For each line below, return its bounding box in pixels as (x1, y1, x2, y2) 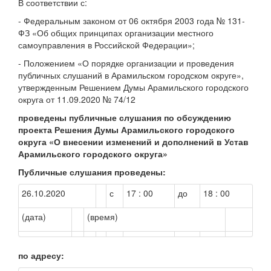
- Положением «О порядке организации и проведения (18, 56, 234, 69)
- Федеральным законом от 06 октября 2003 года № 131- (18, 14, 245, 27)
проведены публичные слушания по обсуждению (18, 111, 231, 123)
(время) (87, 210, 118, 223)
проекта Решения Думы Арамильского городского (18, 123, 235, 135)
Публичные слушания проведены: (18, 165, 166, 178)
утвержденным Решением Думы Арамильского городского (18, 80, 249, 93)
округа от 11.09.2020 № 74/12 (18, 93, 135, 105)
